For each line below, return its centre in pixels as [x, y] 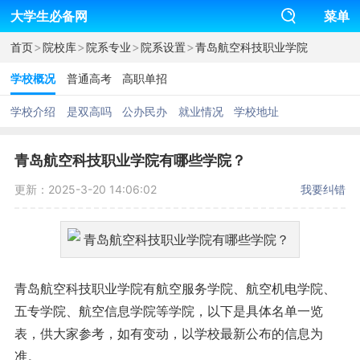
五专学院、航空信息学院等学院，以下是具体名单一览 [168, 311]
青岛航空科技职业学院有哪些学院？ [130, 160]
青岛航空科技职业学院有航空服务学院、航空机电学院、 [175, 289]
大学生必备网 [49, 16]
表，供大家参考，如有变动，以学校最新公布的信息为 [168, 334]
